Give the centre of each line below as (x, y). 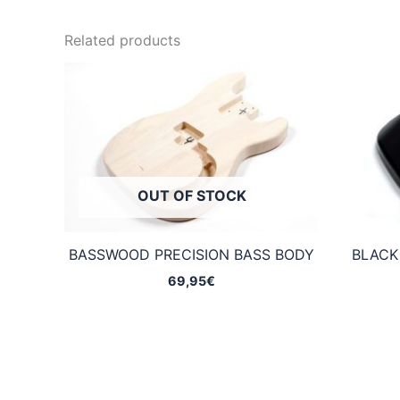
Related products (122, 41)
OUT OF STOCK (192, 196)
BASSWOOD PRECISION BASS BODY (192, 255)
